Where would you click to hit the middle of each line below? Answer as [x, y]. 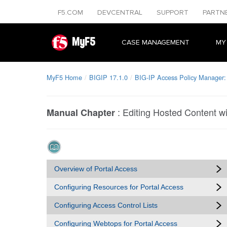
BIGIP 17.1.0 [108, 77]
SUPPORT [174, 12]
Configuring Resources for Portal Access [119, 187]
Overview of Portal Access [96, 169]
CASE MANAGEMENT [156, 42]
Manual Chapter [81, 112]
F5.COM [71, 12]
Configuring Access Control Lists [106, 205]
